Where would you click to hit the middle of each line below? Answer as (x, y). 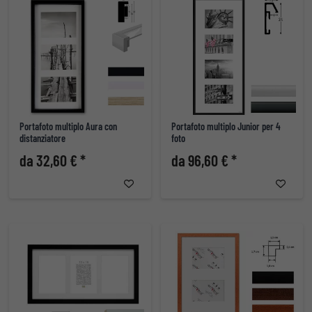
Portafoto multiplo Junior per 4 (226, 127)
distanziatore (42, 139)
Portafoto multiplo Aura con (68, 127)
